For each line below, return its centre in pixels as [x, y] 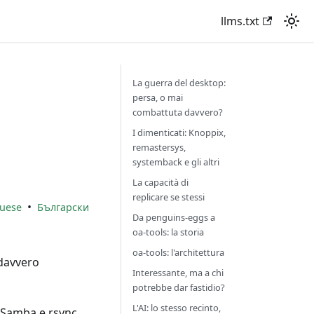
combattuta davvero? [177, 112]
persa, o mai [157, 97]
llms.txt [240, 21]
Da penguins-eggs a [173, 217]
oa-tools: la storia [168, 232]
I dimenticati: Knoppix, [179, 132]
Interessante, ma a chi [178, 273]
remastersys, [159, 147]
